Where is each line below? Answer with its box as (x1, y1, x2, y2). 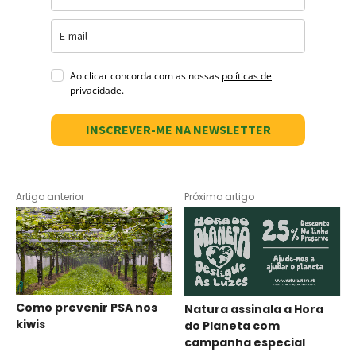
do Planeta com (184, 318, 281, 335)
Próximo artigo (184, 189, 255, 203)
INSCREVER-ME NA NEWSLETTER (85, 121, 271, 137)
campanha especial (184, 335, 306, 351)
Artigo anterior (16, 189, 84, 203)
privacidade (70, 83, 122, 97)
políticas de (222, 68, 272, 83)
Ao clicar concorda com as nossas (70, 68, 222, 83)
